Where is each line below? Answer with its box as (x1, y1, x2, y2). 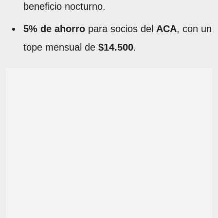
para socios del (85, 23, 156, 34)
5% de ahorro (23, 23, 85, 34)
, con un (177, 23, 212, 34)
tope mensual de (23, 41, 98, 53)
